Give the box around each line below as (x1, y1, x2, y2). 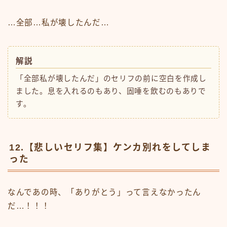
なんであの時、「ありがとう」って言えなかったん (8, 187, 202, 197)
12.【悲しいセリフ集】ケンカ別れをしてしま (9, 142, 211, 153)
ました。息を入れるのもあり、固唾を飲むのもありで (16, 87, 206, 96)
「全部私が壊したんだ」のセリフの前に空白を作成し (16, 74, 207, 83)
